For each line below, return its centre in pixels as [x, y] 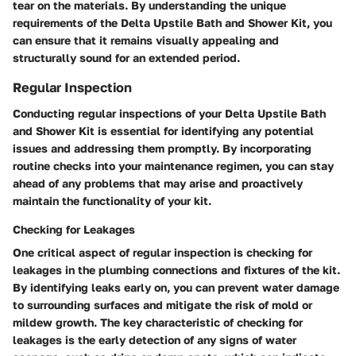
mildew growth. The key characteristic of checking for [158, 322]
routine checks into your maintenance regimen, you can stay [173, 165]
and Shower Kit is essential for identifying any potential [163, 130]
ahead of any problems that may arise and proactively [158, 183]
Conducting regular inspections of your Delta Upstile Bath [169, 113]
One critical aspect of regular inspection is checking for [163, 252]
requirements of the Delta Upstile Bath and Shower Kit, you [172, 23]
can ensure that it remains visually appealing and [146, 41]
